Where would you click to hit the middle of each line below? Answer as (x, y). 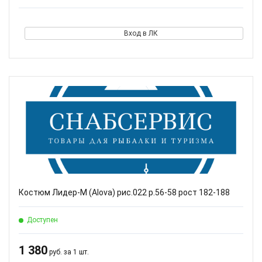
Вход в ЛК (141, 33)
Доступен (42, 220)
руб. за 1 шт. (68, 252)
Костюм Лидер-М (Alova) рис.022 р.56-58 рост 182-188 (124, 192)
